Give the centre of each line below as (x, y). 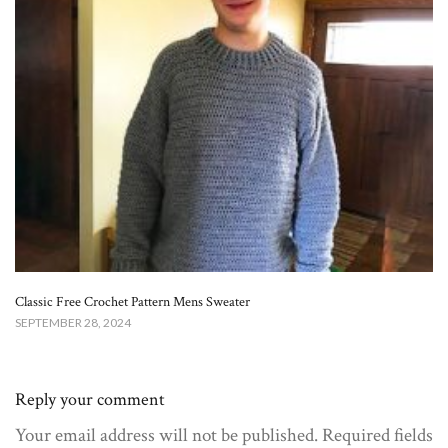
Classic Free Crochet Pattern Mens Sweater (132, 301)
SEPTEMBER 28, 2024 (73, 322)
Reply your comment (90, 399)
